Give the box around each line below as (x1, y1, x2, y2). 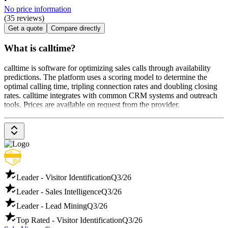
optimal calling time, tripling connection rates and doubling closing (4, 82, 217, 91)
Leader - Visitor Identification (16, 173, 111, 182)
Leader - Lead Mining (16, 202, 87, 211)
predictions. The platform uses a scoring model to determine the (4, 73, 207, 82)
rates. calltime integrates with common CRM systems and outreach (4, 91, 217, 100)
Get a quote (8, 24, 43, 32)
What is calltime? (4, 43, 76, 54)
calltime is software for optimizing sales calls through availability (4, 64, 211, 73)
